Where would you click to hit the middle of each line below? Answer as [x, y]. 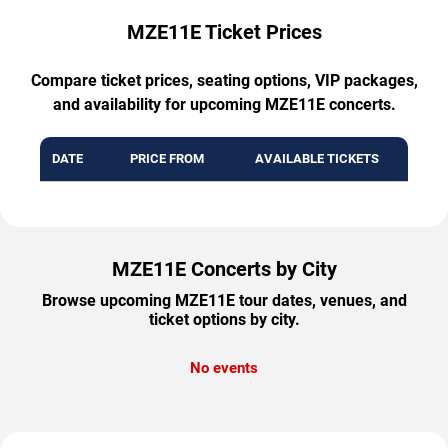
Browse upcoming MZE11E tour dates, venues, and [224, 301]
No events [224, 368]
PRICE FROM [166, 159]
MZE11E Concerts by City [224, 269]
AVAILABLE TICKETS [317, 159]
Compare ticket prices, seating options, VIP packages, [224, 81]
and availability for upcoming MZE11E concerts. [224, 105]
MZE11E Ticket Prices [224, 32]
